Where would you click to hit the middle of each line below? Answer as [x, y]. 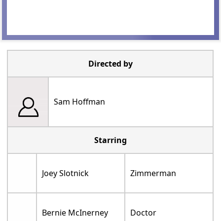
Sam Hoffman [80, 102]
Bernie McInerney [75, 213]
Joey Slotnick [66, 173]
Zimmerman [153, 173]
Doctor [144, 213]
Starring [110, 140]
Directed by [110, 64]
